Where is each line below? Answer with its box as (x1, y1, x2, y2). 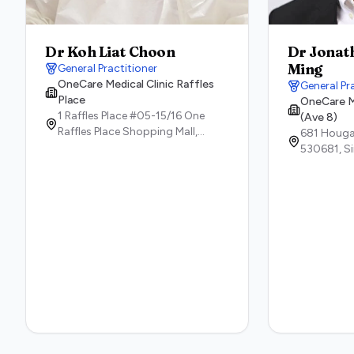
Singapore (95, 141, 148, 154)
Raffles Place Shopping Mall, (58, 125, 198, 138)
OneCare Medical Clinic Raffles (58, 77, 214, 91)
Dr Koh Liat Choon (45, 43, 175, 61)
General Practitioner (58, 62, 157, 75)
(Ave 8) (299, 111, 337, 124)
